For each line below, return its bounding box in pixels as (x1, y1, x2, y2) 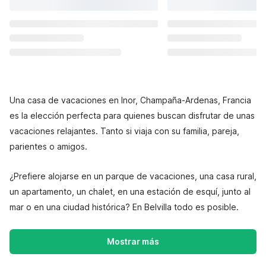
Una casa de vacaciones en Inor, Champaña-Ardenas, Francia (9, 95, 251, 105)
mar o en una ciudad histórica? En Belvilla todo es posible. (9, 202, 239, 212)
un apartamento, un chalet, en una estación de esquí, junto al (9, 186, 251, 197)
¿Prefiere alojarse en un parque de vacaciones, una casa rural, (9, 171, 256, 181)
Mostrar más (107, 236, 159, 246)
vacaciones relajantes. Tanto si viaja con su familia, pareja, (9, 126, 239, 136)
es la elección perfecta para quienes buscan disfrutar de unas (9, 110, 255, 121)
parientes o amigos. (9, 141, 87, 151)
